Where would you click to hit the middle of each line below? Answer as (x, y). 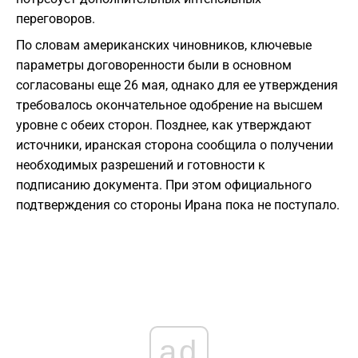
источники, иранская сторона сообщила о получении (175, 145)
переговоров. (56, 19)
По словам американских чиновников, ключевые (164, 46)
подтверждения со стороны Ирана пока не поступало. (178, 205)
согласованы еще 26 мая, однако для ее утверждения (177, 86)
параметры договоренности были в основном (154, 66)
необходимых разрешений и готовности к (141, 165)
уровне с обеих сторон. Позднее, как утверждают (164, 125)
